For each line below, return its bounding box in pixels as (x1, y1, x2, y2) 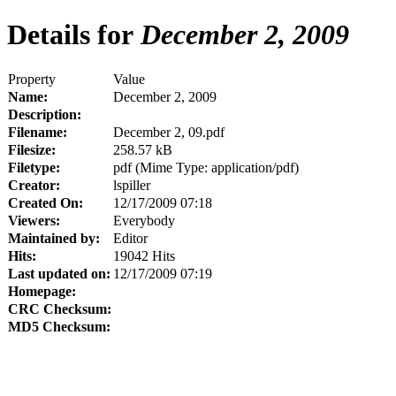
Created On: (8, 194, 83, 210)
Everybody (113, 212, 175, 228)
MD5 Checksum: (8, 318, 110, 334)
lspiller (113, 177, 150, 193)
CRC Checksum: (8, 301, 111, 316)
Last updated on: (8, 265, 110, 281)
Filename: (8, 124, 67, 140)
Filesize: (8, 141, 56, 157)
